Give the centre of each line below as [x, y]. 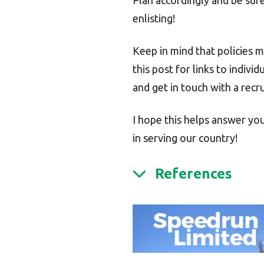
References [194, 173]
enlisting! [155, 18]
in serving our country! [185, 138]
